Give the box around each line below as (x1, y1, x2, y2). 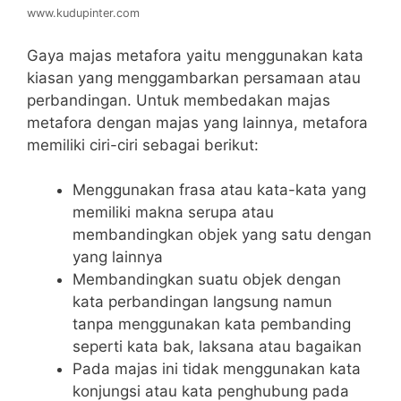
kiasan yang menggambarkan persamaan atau (27, 68, 361, 87)
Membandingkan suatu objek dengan (73, 270, 341, 289)
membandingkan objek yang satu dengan (73, 226, 371, 244)
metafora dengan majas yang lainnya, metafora (27, 113, 368, 132)
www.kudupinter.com (27, 6, 140, 21)
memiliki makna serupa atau (73, 203, 274, 222)
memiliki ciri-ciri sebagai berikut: (27, 135, 259, 154)
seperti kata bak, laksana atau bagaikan (73, 337, 362, 356)
